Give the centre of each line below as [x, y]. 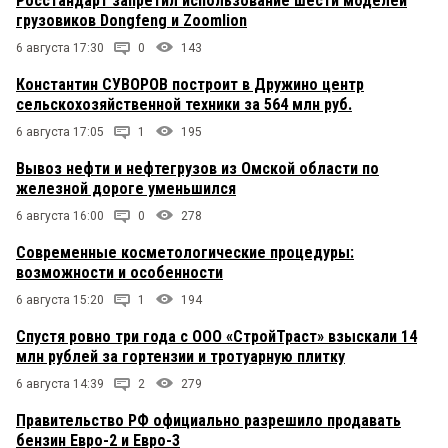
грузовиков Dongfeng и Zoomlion [131, 21]
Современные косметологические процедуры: [185, 253]
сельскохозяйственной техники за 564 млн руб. [184, 105]
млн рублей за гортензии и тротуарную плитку [180, 357]
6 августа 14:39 [60, 384]
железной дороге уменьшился [126, 189]
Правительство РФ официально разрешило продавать [208, 421]
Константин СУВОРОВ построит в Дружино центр [190, 85]
